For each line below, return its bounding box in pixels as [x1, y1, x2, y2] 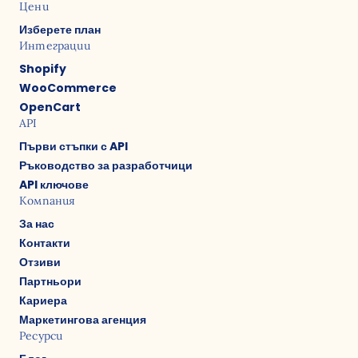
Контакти [19, 235, 70, 251]
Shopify [19, 61, 66, 77]
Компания [19, 193, 76, 208]
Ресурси [19, 328, 63, 343]
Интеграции [19, 38, 90, 53]
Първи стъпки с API [19, 138, 128, 154]
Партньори [19, 273, 82, 289]
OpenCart [19, 99, 81, 115]
